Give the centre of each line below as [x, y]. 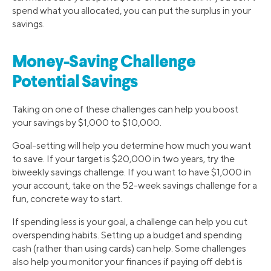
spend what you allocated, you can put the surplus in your [132, 11]
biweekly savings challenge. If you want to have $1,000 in [132, 172]
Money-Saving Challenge [104, 63]
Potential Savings [75, 83]
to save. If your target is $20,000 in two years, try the [123, 158]
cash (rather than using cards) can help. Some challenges [129, 248]
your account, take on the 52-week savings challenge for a [135, 185]
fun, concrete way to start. [67, 198]
